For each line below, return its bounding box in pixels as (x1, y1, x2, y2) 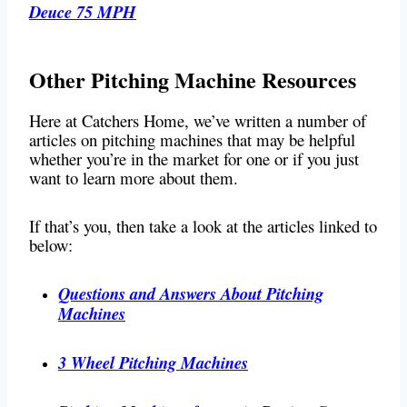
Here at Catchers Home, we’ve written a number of (29, 109, 366, 133)
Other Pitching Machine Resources (29, 64, 356, 96)
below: (29, 233, 73, 257)
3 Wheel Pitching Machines (58, 351, 248, 375)
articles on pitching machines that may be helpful (29, 128, 355, 152)
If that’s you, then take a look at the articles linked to (29, 214, 377, 238)
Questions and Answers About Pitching (58, 282, 323, 306)
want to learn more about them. (29, 166, 238, 190)
